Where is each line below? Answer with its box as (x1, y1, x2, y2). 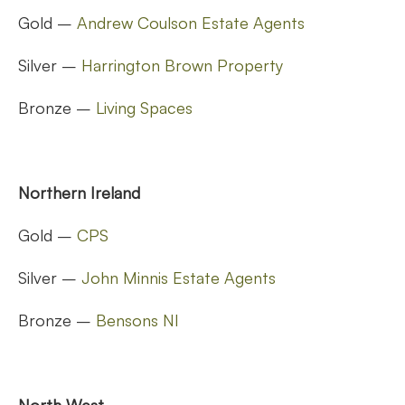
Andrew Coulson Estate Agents (77, 12, 305, 33)
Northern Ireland (18, 182, 140, 202)
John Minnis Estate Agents (81, 267, 276, 287)
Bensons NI (96, 309, 179, 330)
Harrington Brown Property (81, 54, 283, 75)
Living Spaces (96, 97, 193, 118)
